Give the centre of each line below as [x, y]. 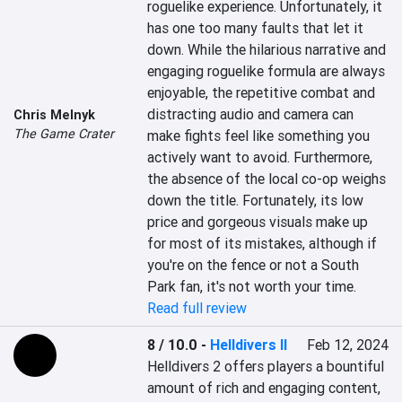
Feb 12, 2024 [347, 345]
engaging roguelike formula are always [267, 71]
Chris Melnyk [54, 115]
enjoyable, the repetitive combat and [262, 92]
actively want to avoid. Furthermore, [260, 157]
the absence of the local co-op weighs [267, 179]
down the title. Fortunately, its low [256, 200]
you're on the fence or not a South [253, 265]
